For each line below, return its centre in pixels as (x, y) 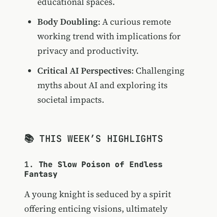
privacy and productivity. (88, 51)
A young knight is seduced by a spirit (97, 194)
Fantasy (41, 174)
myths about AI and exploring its (102, 85)
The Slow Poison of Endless (101, 164)
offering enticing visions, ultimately (96, 208)
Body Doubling (67, 22)
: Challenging (158, 70)
